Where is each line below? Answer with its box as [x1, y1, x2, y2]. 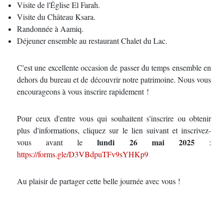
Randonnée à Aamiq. [17, 23, 84, 34]
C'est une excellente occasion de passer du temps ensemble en [17, 62, 211, 73]
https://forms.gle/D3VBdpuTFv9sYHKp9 [17, 149, 148, 159]
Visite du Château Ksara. [17, 11, 96, 22]
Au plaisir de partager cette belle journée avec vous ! [17, 176, 180, 186]
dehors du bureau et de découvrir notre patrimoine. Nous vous [17, 74, 211, 85]
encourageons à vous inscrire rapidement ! [17, 86, 149, 97]
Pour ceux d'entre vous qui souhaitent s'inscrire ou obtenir [17, 113, 211, 123]
